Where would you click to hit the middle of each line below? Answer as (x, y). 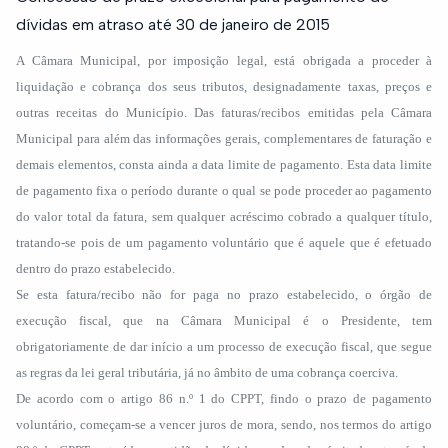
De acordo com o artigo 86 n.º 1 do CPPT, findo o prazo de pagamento (224, 398)
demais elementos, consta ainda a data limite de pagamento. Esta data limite (224, 164)
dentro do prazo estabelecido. (95, 268)
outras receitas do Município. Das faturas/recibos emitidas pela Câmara (224, 112)
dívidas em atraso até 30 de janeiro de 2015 (173, 24)
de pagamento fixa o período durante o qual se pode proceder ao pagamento (224, 190)
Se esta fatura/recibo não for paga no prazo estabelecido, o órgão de (224, 294)
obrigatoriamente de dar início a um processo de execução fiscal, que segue (224, 346)
